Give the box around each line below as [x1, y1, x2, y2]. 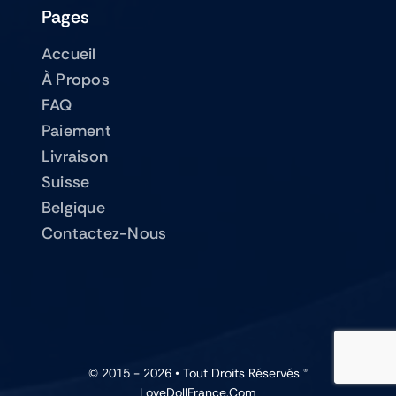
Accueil [41, 42, 96, 65]
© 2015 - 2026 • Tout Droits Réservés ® [88, 364, 308, 381]
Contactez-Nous [41, 222, 167, 244]
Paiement [41, 119, 111, 141]
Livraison [41, 145, 109, 167]
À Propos [41, 68, 110, 90]
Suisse [41, 171, 90, 193]
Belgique [41, 196, 105, 218]
